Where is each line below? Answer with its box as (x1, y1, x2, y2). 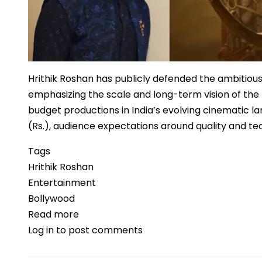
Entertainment (28, 176, 96, 189)
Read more (28, 208, 79, 221)
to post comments (54, 223, 143, 237)
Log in (28, 223, 54, 237)
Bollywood (28, 192, 75, 205)
